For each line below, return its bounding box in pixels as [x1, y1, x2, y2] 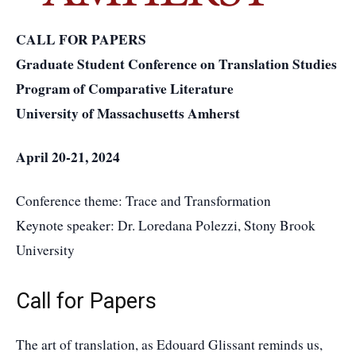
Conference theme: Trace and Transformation [16, 192, 271, 210]
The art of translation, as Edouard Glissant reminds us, [16, 335, 323, 354]
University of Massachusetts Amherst [16, 103, 240, 123]
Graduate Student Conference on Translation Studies [16, 54, 337, 74]
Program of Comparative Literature [16, 79, 234, 99]
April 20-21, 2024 [16, 147, 120, 167]
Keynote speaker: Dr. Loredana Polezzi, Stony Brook [16, 216, 315, 234]
